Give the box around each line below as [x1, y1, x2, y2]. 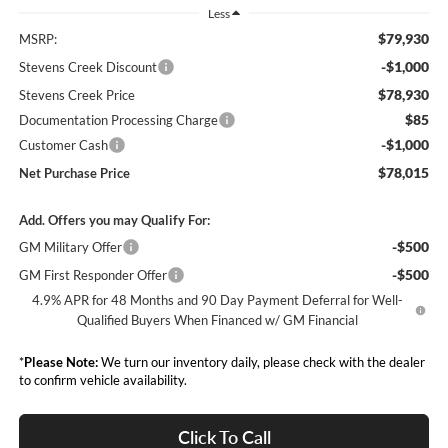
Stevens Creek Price [18, 87, 135, 104]
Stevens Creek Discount [18, 59, 157, 76]
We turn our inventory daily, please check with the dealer [97, 354, 425, 371]
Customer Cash [18, 137, 108, 154]
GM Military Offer [18, 239, 122, 256]
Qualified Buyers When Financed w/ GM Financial [76, 312, 358, 329]
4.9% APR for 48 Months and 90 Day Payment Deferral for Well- [31, 292, 403, 309]
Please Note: [23, 354, 98, 371]
